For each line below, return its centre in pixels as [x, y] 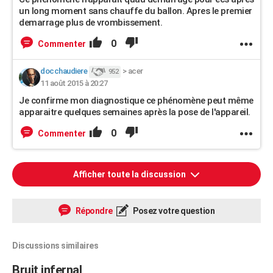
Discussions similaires [55, 246]
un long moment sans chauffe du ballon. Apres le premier [136, 11]
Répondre [93, 211]
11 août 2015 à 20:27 [74, 83]
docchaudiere [64, 71]
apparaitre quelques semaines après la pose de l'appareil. [135, 112]
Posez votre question [173, 211]
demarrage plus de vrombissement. [90, 23]
